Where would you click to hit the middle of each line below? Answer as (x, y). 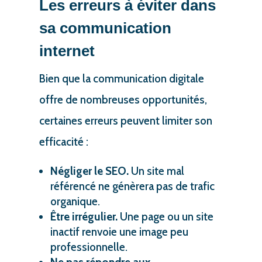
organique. (75, 201)
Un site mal (156, 171)
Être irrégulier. (84, 216)
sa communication (105, 28)
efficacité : (63, 142)
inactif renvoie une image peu (119, 232)
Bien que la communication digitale (121, 78)
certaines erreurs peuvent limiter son (125, 120)
